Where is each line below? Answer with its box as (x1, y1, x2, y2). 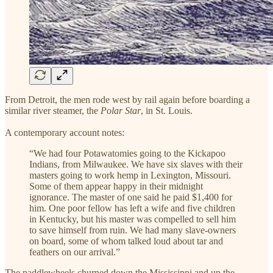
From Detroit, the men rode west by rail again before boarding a (5, 94, 250, 105)
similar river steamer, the (5, 105, 101, 116)
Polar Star (101, 105, 141, 116)
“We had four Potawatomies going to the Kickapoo (29, 147, 225, 158)
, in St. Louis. (141, 105, 193, 116)
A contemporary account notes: (5, 127, 124, 138)
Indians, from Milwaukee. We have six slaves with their (29, 158, 243, 169)
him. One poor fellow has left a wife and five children (29, 202, 235, 213)
